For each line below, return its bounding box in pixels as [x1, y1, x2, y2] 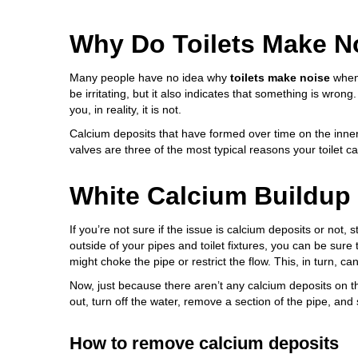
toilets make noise [230, 71, 330, 85]
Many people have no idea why [70, 71, 230, 85]
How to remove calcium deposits [70, 333, 339, 354]
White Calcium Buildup [70, 181, 351, 211]
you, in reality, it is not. [70, 103, 181, 117]
